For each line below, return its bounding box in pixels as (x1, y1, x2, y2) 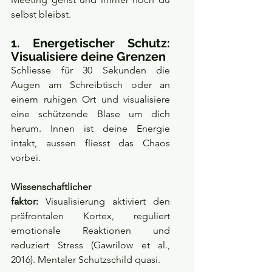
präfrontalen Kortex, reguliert (11, 210, 170, 222)
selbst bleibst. (11, 8, 71, 21)
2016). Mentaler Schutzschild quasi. (11, 254, 160, 266)
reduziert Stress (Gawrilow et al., (11, 239, 170, 251)
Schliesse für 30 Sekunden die (11, 64, 170, 76)
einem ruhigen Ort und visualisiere (11, 93, 170, 106)
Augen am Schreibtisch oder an (11, 79, 170, 91)
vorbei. (11, 152, 41, 164)
